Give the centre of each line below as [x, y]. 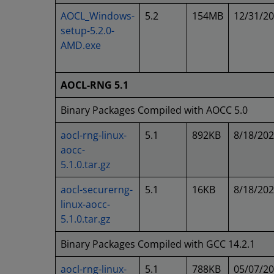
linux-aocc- [85, 204]
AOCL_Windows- [98, 16]
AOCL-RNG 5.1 [94, 85]
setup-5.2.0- [87, 31]
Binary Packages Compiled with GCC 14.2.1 [158, 244]
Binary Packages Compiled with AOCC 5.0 [154, 110]
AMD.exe [81, 45]
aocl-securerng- [97, 190]
